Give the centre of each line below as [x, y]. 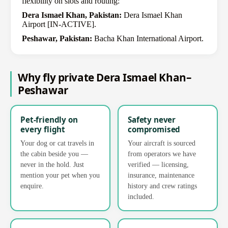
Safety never [152, 119]
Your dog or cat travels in [57, 143]
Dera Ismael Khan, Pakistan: [72, 15]
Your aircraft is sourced [162, 143]
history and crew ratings [162, 186]
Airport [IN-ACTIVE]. [59, 24]
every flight [43, 129]
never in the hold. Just [52, 164]
